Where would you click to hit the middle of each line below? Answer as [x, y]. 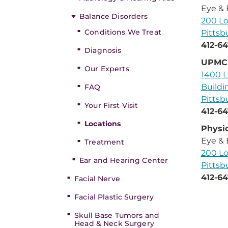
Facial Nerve [97, 179]
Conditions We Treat [123, 32]
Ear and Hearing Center [124, 160]
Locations [103, 124]
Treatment [105, 142]
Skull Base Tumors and [117, 215]
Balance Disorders [114, 16]
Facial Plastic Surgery [114, 197]
